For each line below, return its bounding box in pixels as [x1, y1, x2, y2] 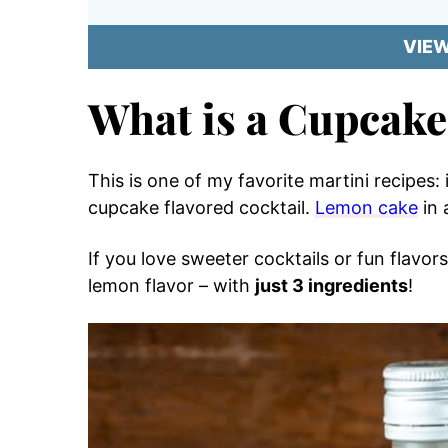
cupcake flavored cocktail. [88, 197, 315, 219]
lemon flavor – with [88, 275, 255, 297]
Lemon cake [315, 197, 418, 219]
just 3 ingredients [255, 275, 408, 297]
